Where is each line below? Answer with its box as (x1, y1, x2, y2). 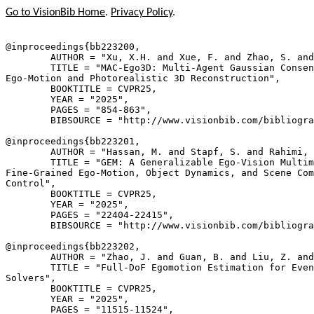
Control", (6, 178, 56, 189)
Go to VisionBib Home (6, 7, 105, 18)
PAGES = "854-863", (6, 104, 151, 115)
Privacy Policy (111, 7, 172, 18)
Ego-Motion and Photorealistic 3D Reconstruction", (6, 73, 280, 83)
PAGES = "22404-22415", (6, 210, 174, 220)
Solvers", (6, 273, 56, 283)
